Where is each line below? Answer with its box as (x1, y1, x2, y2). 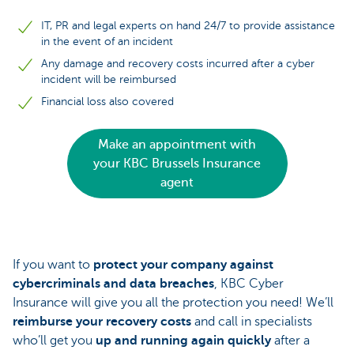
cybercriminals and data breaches (13, 277, 214, 291)
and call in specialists (191, 314, 312, 329)
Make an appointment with (98, 137, 256, 152)
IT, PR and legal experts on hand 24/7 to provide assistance (41, 20, 335, 32)
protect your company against (93, 258, 273, 272)
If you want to (13, 258, 93, 272)
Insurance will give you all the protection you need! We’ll (13, 296, 333, 310)
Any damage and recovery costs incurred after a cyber (41, 58, 314, 70)
